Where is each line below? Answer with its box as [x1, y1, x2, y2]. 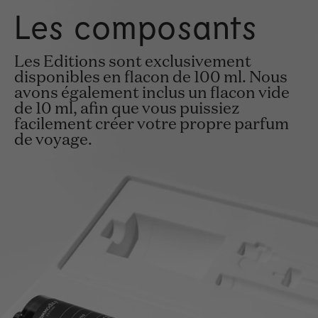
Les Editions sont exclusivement [14, 54, 251, 70]
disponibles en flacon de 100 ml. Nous [14, 70, 287, 86]
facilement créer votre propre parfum [14, 116, 289, 133]
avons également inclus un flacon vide [14, 85, 290, 102]
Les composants [14, 6, 258, 46]
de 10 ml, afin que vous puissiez [14, 101, 240, 117]
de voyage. [14, 132, 92, 148]
